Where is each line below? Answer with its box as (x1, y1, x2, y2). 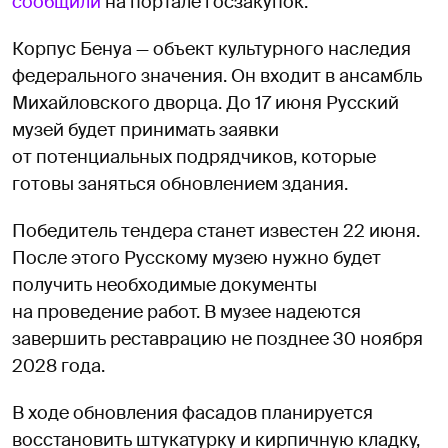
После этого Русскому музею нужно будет (12, 245, 381, 270)
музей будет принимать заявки (12, 117, 279, 142)
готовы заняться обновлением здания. (12, 171, 348, 196)
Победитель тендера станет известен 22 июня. (12, 218, 420, 243)
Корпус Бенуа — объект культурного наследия (12, 36, 411, 61)
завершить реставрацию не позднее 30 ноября (12, 326, 423, 351)
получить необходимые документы (12, 272, 317, 297)
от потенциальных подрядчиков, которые (12, 144, 376, 169)
